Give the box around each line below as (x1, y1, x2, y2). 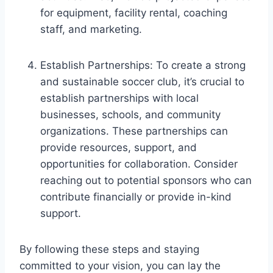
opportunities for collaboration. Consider (40, 157, 238, 170)
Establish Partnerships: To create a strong (40, 58, 246, 71)
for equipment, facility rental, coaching (40, 6, 227, 19)
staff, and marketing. (40, 23, 142, 35)
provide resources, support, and (40, 141, 197, 154)
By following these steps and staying (19, 243, 199, 255)
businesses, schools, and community (40, 108, 221, 121)
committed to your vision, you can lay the (19, 259, 221, 272)
